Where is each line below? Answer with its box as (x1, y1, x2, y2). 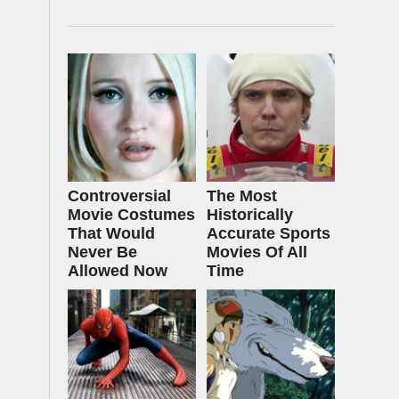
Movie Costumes (68, 206, 195, 224)
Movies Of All (207, 243, 307, 261)
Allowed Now (68, 262, 167, 280)
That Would (68, 224, 155, 242)
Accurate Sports (207, 224, 330, 242)
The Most (207, 187, 277, 205)
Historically (207, 206, 293, 224)
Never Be (68, 243, 137, 261)
